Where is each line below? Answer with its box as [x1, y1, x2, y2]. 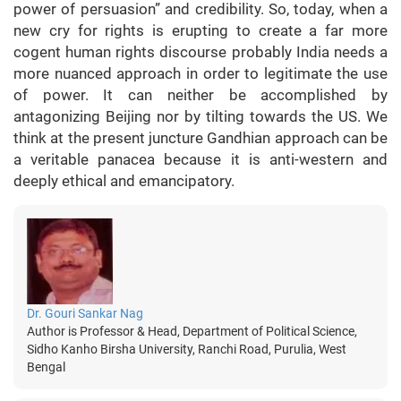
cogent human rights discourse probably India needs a [13, 43, 388, 62]
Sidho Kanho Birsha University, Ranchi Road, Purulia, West [27, 342, 346, 357]
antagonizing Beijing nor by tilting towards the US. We [13, 107, 388, 126]
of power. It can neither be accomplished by [13, 86, 388, 105]
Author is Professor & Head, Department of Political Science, [27, 324, 357, 339]
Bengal [27, 360, 65, 375]
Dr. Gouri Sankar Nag [27, 306, 143, 321]
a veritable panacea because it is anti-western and [13, 150, 388, 169]
